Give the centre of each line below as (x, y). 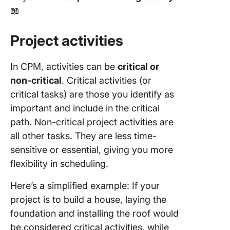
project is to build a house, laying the (88, 199)
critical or (138, 66)
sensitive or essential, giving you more (92, 150)
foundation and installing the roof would (94, 213)
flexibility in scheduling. (59, 164)
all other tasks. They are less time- (83, 136)
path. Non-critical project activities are (92, 122)
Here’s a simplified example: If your (85, 186)
